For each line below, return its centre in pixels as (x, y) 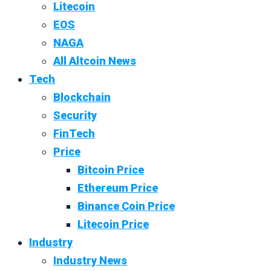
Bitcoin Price (111, 170)
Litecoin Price (113, 224)
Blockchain (82, 97)
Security (75, 116)
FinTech (74, 134)
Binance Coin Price (126, 206)
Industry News (90, 261)
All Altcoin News (95, 61)
